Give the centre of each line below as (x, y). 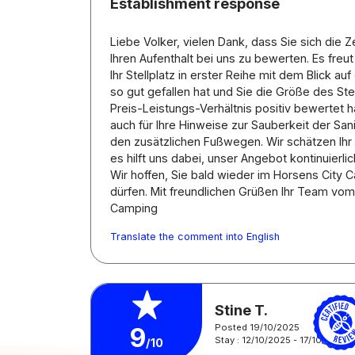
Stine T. (241, 310)
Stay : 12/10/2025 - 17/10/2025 (281, 340)
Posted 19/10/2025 (257, 327)
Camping (134, 208)
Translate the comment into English (195, 237)
